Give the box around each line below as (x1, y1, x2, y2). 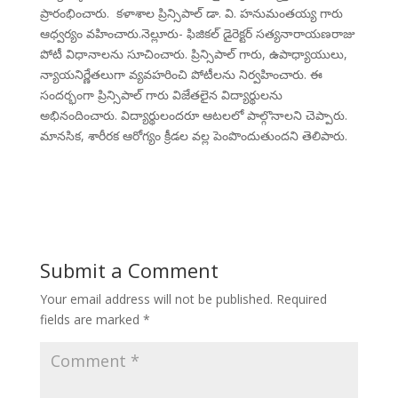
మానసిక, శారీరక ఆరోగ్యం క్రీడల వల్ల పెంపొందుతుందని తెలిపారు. (39, 127, 347, 145)
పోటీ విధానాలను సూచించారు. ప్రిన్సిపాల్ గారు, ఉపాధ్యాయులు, (39, 45, 347, 63)
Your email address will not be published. (39, 291, 273, 308)
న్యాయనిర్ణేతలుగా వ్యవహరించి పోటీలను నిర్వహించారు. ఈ (39, 66, 322, 84)
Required (275, 291, 327, 308)
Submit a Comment (39, 257, 219, 284)
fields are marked (39, 311, 143, 329)
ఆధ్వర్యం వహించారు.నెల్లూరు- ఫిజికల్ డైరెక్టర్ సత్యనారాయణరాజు (39, 25, 355, 43)
